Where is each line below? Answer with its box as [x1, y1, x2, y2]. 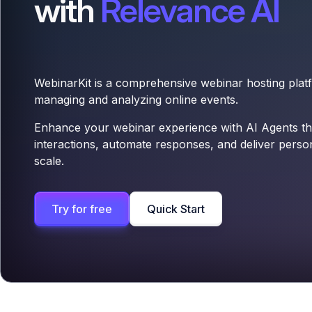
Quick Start [147, 202, 205, 216]
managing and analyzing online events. [34, 93, 238, 107]
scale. [34, 154, 64, 168]
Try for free [52, 202, 112, 216]
